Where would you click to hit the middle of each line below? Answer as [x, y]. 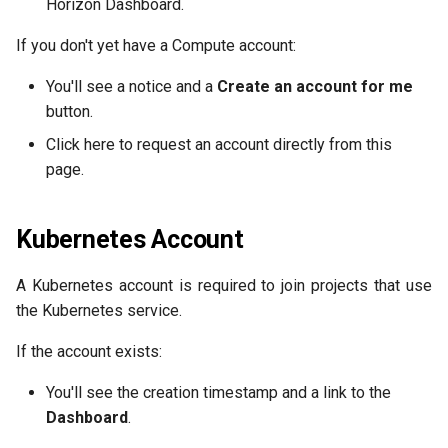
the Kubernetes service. [99, 311]
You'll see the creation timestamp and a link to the [218, 393]
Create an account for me [315, 87]
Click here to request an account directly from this [219, 145]
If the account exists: [89, 352]
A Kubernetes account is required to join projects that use [224, 286]
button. [69, 112]
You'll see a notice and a [131, 87]
